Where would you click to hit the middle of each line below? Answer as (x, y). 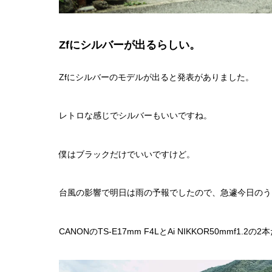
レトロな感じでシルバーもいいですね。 (135, 116)
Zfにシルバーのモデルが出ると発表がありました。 (156, 77)
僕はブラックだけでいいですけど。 (127, 154)
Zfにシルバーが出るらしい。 (130, 45)
